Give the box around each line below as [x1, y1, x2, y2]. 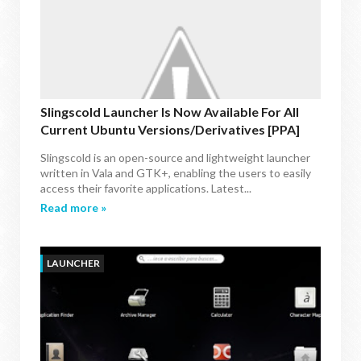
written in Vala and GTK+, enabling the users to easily [40, 166, 311, 180]
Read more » [40, 201, 106, 214]
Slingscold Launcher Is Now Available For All [40, 104, 299, 119]
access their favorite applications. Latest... [40, 181, 251, 195]
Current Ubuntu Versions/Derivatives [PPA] [40, 122, 300, 137]
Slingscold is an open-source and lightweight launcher [40, 151, 310, 164]
